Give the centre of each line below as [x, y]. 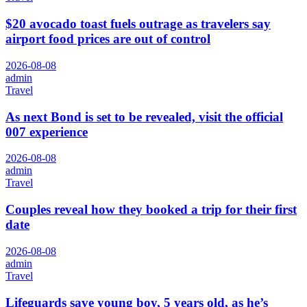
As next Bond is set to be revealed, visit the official [144, 116]
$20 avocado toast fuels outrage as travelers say [138, 24]
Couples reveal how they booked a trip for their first [151, 210]
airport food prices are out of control [108, 39]
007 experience [47, 132]
